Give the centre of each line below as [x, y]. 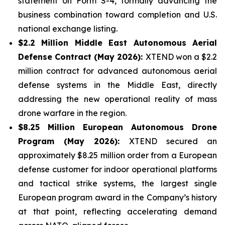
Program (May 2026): [74, 141]
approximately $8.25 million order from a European [118, 155]
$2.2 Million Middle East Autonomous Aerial [118, 43]
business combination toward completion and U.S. [118, 15]
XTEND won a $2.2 [181, 57]
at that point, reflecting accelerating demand [118, 212]
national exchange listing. [68, 29]
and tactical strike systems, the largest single [118, 184]
